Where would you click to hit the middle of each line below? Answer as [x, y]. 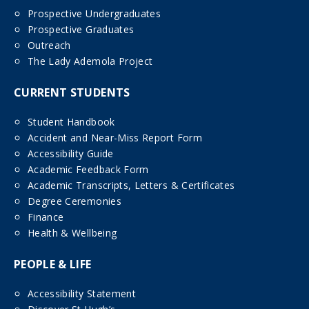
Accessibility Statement [82, 294]
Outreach [49, 46]
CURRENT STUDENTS [72, 93]
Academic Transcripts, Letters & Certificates [131, 186]
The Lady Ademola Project [90, 61]
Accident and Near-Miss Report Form [115, 138]
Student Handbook [71, 122]
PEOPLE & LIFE [53, 265]
